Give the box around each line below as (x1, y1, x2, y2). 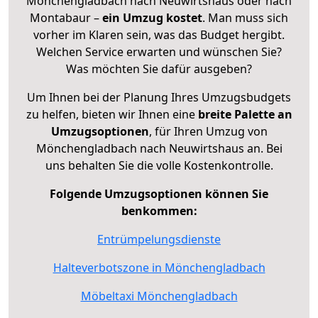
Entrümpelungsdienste (97, 231, 221, 247)
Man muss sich (208, 9, 288, 26)
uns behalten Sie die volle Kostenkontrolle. (45, 157, 273, 173)
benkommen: (121, 202, 197, 219)
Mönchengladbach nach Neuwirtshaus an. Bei (35, 140, 283, 156)
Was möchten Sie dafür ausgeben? (66, 60, 252, 77)
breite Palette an (197, 106, 292, 122)
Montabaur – (30, 9, 102, 26)
